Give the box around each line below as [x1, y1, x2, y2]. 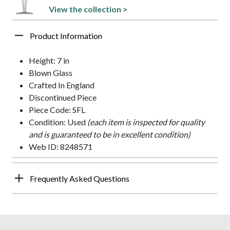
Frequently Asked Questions [30, 173, 129, 183]
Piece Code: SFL [29, 104, 85, 114]
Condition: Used [29, 117, 87, 127]
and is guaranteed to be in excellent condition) [29, 129, 190, 139]
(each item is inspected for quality [87, 117, 205, 127]
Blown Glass [29, 67, 72, 78]
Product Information [30, 30, 102, 41]
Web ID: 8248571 [29, 141, 92, 151]
